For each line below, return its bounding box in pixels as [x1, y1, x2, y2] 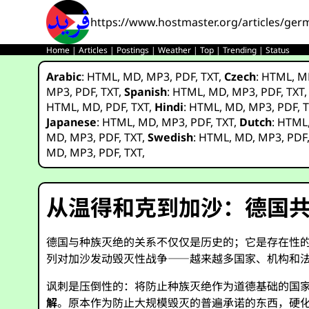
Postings [117, 44, 150, 56]
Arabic [46, 69, 82, 84]
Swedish [148, 130, 194, 145]
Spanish [124, 84, 168, 99]
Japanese [46, 114, 97, 130]
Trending [223, 44, 257, 56]
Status [266, 44, 290, 56]
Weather [158, 44, 192, 56]
